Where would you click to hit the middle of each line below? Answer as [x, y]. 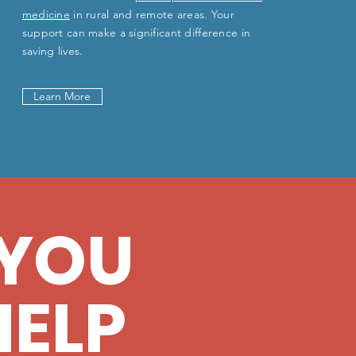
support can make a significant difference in [136, 33]
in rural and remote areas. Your [152, 14]
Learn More [62, 96]
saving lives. [52, 51]
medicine [46, 14]
